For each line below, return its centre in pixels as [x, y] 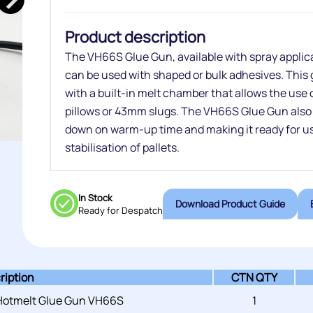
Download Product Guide [272, 204]
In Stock [95, 198]
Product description [135, 37]
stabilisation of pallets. [122, 147]
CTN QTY [254, 277]
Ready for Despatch [120, 210]
